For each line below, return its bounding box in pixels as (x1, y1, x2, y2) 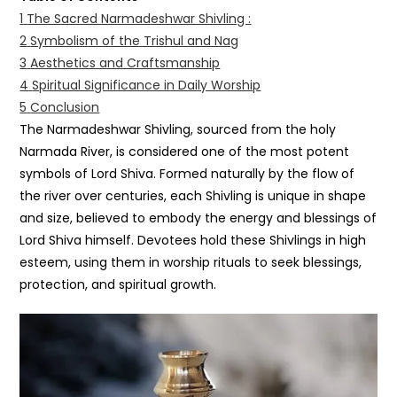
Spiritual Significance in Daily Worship (32, 76, 261, 95)
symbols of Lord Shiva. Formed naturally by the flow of (19, 165, 355, 183)
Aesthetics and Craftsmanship (30, 54, 221, 73)
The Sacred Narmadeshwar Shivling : (27, 10, 252, 28)
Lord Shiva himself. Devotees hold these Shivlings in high (19, 231, 367, 250)
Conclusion (30, 98, 100, 117)
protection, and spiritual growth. (19, 276, 217, 294)
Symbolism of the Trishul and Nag (30, 32, 239, 51)
